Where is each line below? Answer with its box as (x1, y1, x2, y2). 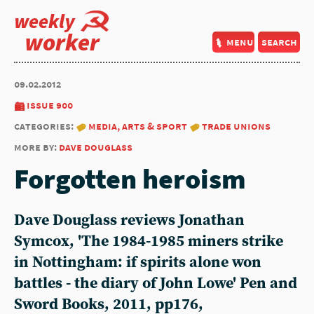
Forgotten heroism (14, 161, 246, 196)
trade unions (202, 119, 271, 132)
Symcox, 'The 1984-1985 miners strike (14, 232, 283, 251)
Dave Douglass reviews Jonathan (14, 211, 245, 230)
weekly (14, 8, 75, 34)
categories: (14, 119, 76, 132)
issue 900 (27, 98, 73, 111)
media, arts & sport (88, 119, 187, 132)
